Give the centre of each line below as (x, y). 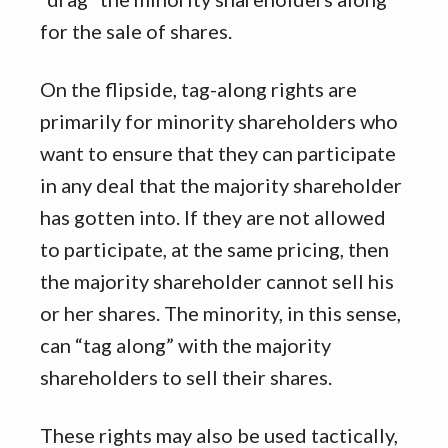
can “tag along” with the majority (185, 345)
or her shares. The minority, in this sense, (220, 313)
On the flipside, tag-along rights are (198, 89)
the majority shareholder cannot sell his (217, 281)
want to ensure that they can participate (218, 153)
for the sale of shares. (136, 31)
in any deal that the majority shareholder (221, 185)
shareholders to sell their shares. (186, 377)
